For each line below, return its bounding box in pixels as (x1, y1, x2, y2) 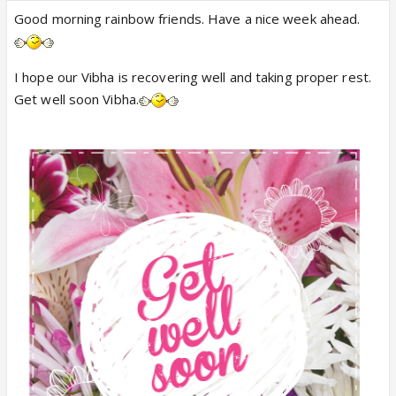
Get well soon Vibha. (14, 89, 139, 108)
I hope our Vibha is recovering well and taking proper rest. (14, 67, 371, 86)
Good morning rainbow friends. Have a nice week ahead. (14, 9, 361, 27)
